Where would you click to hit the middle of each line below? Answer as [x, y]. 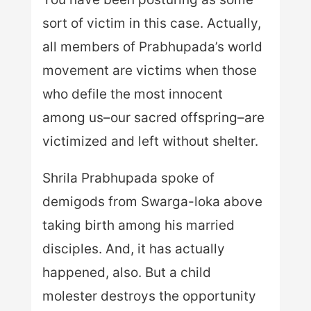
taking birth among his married [138, 225]
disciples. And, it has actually [133, 249]
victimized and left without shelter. [150, 141]
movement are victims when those [149, 70]
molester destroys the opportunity [149, 296]
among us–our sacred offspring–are [153, 117]
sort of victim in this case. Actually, [151, 23]
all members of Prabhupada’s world [152, 47]
